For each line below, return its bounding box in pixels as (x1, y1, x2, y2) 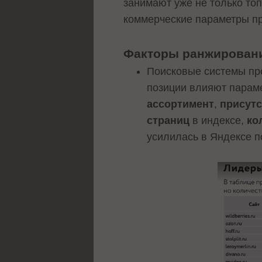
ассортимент (147, 98, 215, 110)
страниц (147, 114, 190, 126)
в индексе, (189, 114, 247, 126)
